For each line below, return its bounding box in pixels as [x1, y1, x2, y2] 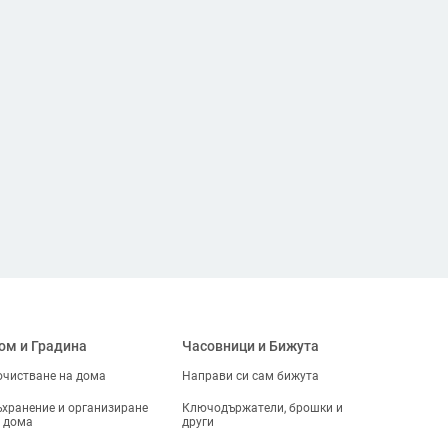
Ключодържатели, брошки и [182, 401, 344, 415]
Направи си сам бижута [182, 369, 320, 383]
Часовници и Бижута [182, 338, 320, 354]
